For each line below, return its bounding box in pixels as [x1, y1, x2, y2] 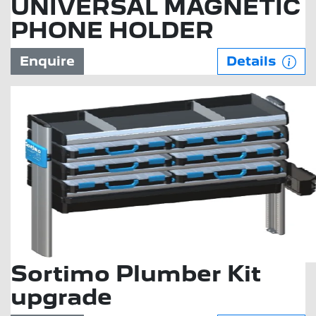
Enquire [20, 54, 75, 68]
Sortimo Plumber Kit [11, 260, 261, 287]
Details [226, 54, 279, 68]
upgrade [11, 284, 112, 310]
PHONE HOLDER [11, 17, 214, 44]
